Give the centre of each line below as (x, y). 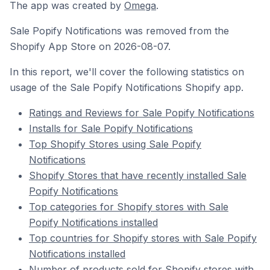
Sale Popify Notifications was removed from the (119, 31)
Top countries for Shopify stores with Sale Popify (143, 238)
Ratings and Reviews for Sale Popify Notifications (142, 113)
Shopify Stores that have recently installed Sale (138, 175)
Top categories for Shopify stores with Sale (129, 207)
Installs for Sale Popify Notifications (111, 128)
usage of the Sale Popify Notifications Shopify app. (127, 87)
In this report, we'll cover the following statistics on (127, 72)
